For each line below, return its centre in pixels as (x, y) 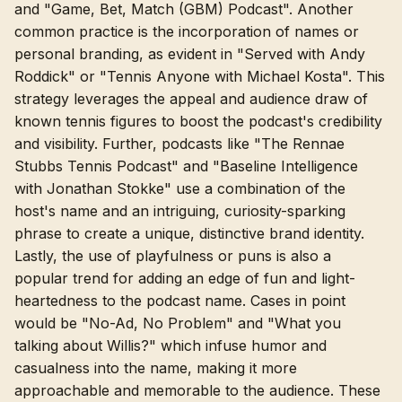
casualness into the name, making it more (156, 367)
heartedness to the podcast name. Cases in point (180, 300)
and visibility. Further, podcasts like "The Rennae (179, 143)
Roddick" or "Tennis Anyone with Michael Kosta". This (200, 76)
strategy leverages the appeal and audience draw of (191, 98)
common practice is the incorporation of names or (187, 31)
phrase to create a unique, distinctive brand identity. (189, 233)
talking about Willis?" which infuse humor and (170, 345)
